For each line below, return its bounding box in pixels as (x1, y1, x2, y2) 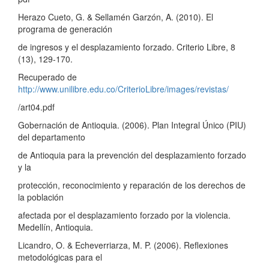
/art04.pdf (18, 100, 55, 113)
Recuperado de (18, 70, 77, 83)
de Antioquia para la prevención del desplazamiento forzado (18, 148, 246, 161)
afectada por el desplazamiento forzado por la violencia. (18, 208, 231, 221)
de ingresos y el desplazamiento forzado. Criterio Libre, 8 (18, 40, 235, 53)
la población (18, 190, 64, 203)
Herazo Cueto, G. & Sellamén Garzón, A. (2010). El (18, 10, 213, 23)
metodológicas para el (18, 250, 102, 263)
